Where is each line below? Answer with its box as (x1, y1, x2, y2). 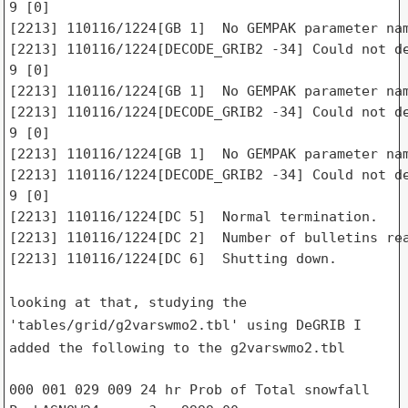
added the (8, 339, 91, 356)
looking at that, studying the (8, 293, 247, 311)
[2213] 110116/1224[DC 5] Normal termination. (8, 208, 378, 225)
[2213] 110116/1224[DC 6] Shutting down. (8, 250, 337, 267)
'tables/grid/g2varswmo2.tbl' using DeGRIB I (8, 316, 362, 333)
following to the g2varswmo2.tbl (90, 339, 345, 356)
